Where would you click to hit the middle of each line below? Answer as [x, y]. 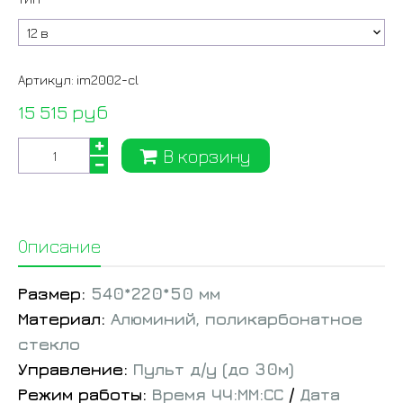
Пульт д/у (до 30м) [214, 369]
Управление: [76, 369]
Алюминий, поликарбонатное [237, 319]
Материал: [64, 319]
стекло [49, 344]
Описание [59, 246]
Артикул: [46, 80]
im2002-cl [107, 80]
